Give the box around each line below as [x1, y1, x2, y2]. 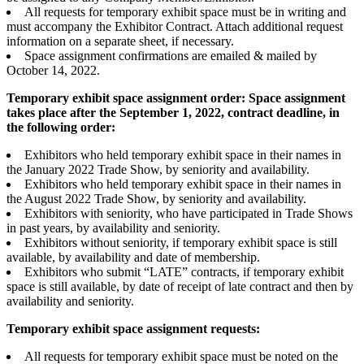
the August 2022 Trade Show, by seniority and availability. [6, 192, 306, 206]
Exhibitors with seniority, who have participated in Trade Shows [24, 206, 353, 221]
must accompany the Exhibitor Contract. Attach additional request [6, 19, 343, 34]
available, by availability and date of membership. [6, 250, 260, 265]
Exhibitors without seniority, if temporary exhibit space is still [24, 236, 337, 250]
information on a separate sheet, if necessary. [6, 34, 234, 49]
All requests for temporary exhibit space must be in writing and [24, 5, 346, 19]
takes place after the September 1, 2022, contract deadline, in [6, 106, 340, 120]
